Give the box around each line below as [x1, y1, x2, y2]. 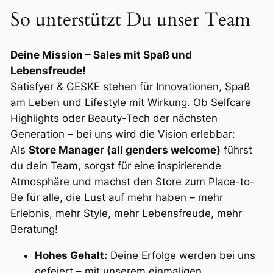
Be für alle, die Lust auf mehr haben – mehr [10, 191, 223, 204]
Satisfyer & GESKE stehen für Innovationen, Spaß [10, 80, 250, 93]
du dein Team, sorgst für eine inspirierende [10, 160, 221, 172]
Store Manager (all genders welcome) [28, 144, 221, 157]
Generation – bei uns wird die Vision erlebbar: [10, 128, 235, 141]
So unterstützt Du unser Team [10, 7, 250, 33]
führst [220, 144, 252, 157]
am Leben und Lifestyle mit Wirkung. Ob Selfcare [10, 96, 251, 109]
